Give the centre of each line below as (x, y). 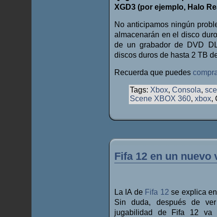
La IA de (130, 192)
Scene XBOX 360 (160, 99)
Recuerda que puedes (154, 72)
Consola (186, 90)
